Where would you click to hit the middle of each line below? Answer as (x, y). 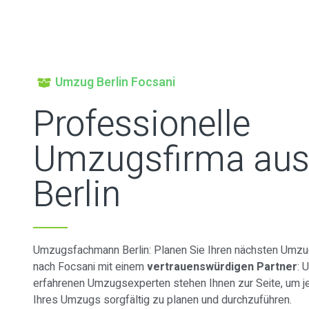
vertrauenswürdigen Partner (222, 267)
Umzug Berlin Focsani (115, 82)
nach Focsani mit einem (90, 267)
